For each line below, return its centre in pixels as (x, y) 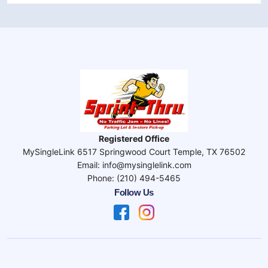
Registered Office (134, 138)
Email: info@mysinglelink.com (134, 165)
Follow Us (134, 192)
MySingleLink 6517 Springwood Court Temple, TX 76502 (134, 151)
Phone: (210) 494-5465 (134, 178)
